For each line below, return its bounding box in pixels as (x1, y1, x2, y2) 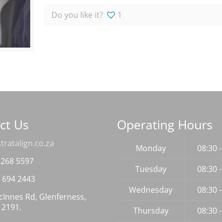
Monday (135, 143, 166, 154)
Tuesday (135, 164, 166, 175)
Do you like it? (51, 9, 103, 20)
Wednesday (129, 184, 173, 196)
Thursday (133, 205, 168, 217)
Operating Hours (117, 116, 213, 133)
